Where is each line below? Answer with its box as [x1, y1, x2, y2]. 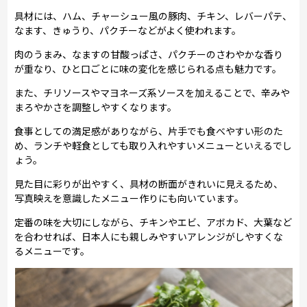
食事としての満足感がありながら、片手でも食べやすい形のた [14, 123, 284, 138]
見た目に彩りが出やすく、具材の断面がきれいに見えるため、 [14, 176, 284, 191]
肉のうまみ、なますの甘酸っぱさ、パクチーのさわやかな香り [14, 47, 284, 61]
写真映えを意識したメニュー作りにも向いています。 [14, 191, 245, 205]
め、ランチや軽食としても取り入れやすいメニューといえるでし [14, 138, 293, 152]
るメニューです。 [14, 243, 90, 258]
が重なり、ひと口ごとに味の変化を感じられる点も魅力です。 [14, 61, 282, 75]
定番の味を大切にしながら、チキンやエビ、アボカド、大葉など [14, 214, 293, 229]
